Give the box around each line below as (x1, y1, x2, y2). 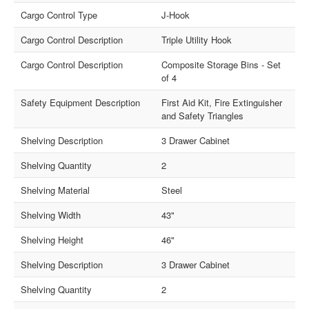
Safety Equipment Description (21, 96, 141, 110)
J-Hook (161, 8, 190, 22)
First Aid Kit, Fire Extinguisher (161, 96, 282, 110)
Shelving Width (21, 208, 81, 222)
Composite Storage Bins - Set (161, 58, 281, 72)
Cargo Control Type (21, 8, 98, 22)
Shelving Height (21, 233, 84, 247)
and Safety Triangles (161, 109, 243, 123)
